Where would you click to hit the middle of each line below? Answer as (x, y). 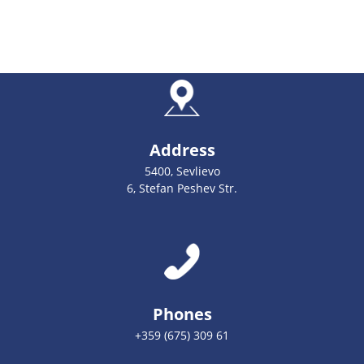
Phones (182, 314)
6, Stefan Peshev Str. (182, 188)
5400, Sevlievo (182, 171)
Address (182, 150)
